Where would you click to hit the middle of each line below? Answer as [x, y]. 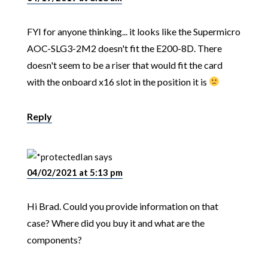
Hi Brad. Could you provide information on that [122, 206]
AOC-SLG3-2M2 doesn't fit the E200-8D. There [124, 48]
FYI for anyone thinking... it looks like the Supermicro [133, 31]
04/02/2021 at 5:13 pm [74, 172]
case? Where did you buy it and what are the [115, 223]
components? [54, 239]
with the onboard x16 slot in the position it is [118, 81]
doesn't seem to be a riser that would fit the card [124, 65]
